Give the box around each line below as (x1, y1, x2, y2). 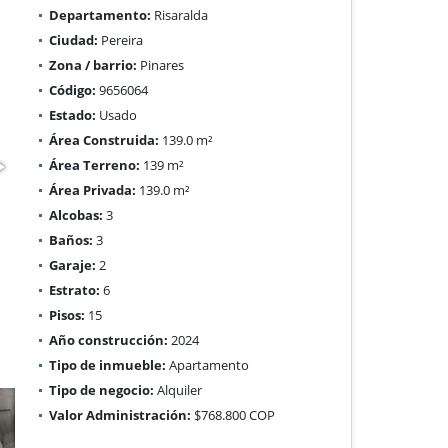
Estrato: (49, 280, 101, 299)
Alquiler (154, 380, 203, 399)
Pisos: (49, 305, 86, 324)
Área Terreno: (49, 155, 141, 174)
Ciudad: (49, 30, 99, 49)
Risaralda (151, 5, 209, 24)
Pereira (98, 30, 144, 49)
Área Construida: (49, 130, 160, 149)
